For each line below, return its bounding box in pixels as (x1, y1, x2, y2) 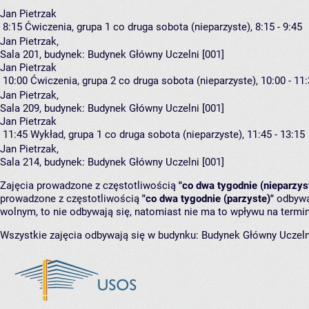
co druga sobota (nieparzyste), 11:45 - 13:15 (105, 128, 305, 141)
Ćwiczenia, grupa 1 (25, 21, 110, 34)
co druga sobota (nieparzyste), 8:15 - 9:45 (113, 21, 302, 34)
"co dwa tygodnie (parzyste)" (142, 192, 274, 206)
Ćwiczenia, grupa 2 (30, 74, 116, 88)
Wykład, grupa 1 (30, 128, 102, 141)
